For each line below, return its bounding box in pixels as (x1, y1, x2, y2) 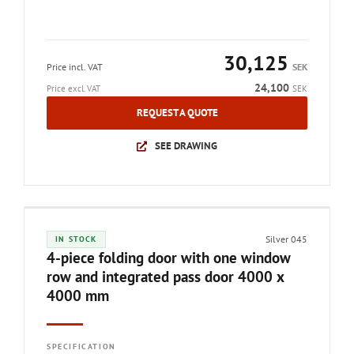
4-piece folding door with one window (47, 248, 291, 267)
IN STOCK (55, 234, 97, 244)
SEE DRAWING (154, 139, 217, 153)
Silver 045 (265, 233, 307, 245)
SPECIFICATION (47, 341, 116, 352)
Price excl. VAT (47, 83, 100, 94)
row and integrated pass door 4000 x (47, 267, 284, 286)
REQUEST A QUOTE (136, 106, 218, 119)
